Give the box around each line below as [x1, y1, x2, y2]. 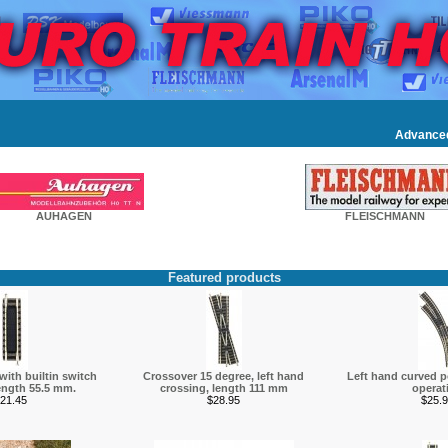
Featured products [167, 270, 281, 285]
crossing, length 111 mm [159, 382, 288, 394]
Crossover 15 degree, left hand [143, 370, 304, 382]
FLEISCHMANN [344, 210, 425, 222]
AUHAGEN [35, 210, 92, 222]
